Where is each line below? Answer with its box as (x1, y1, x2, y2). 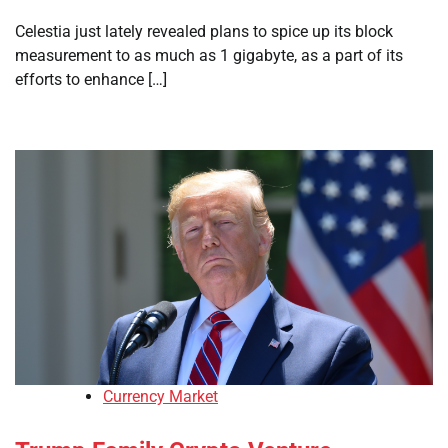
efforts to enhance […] (15, 70, 167, 90)
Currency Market (103, 387, 218, 407)
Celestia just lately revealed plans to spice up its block (15, 22, 393, 42)
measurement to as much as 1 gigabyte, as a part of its (15, 46, 403, 66)
